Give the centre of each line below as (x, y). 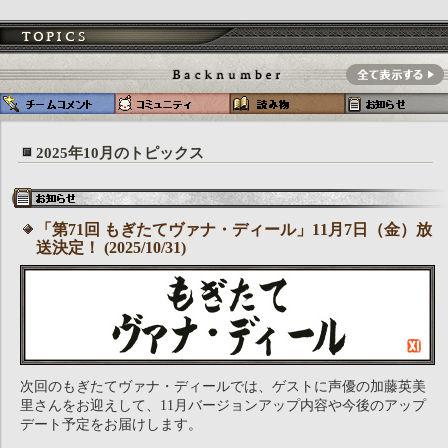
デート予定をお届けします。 (111, 424)
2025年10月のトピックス (120, 153)
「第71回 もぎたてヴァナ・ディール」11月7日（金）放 (234, 229)
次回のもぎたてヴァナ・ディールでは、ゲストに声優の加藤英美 (223, 386)
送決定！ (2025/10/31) (111, 247)
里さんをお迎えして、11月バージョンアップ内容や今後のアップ (223, 405)
